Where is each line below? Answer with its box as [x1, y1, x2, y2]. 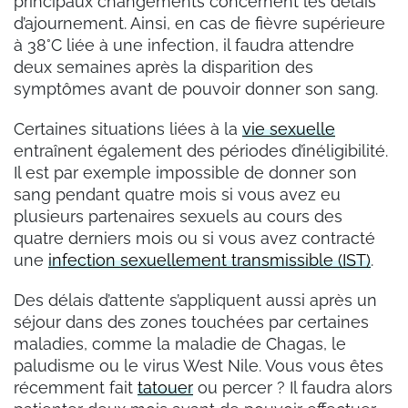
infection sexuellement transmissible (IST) [48, 250, 371, 270]
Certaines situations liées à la [14, 119, 242, 139]
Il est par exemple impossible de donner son [14, 163, 357, 183]
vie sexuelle [242, 119, 335, 139]
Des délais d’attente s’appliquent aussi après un [14, 291, 377, 311]
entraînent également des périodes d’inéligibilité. [14, 141, 388, 161]
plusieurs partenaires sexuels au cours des [14, 207, 342, 227]
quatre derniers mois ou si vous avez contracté [14, 229, 375, 249]
